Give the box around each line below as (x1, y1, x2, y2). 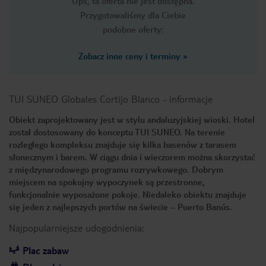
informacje (169, 93, 213, 105)
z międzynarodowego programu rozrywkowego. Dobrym (9, 164, 223, 175)
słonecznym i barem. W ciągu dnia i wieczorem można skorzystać (9, 151, 255, 162)
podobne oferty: (102, 24, 164, 34)
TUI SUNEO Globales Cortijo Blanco (9, 93, 160, 105)
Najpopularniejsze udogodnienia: (9, 221, 144, 234)
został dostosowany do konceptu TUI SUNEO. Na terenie (9, 126, 225, 137)
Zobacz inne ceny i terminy (78, 50, 180, 61)
